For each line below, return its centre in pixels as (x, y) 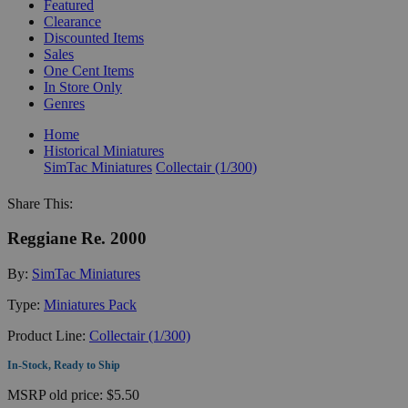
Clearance (72, 21)
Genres (64, 103)
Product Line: (48, 335)
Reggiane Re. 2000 (77, 239)
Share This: (40, 203)
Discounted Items (94, 37)
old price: (78, 394)
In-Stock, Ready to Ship (64, 365)
